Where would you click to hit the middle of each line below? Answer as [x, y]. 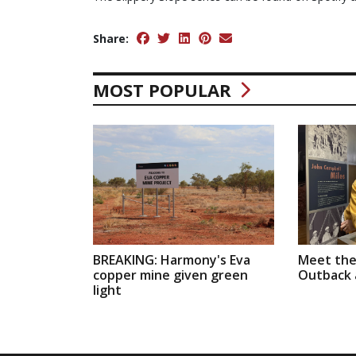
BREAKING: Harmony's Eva [172, 260]
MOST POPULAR [164, 89]
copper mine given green [170, 275]
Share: [111, 38]
